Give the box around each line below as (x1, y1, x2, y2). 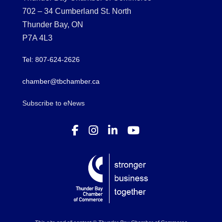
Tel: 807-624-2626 (22, 55, 80, 63)
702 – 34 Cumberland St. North (22, 6, 131, 15)
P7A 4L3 (22, 33, 53, 42)
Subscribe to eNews (22, 99, 85, 107)
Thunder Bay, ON (22, 20, 83, 29)
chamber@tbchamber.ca (22, 77, 100, 85)
